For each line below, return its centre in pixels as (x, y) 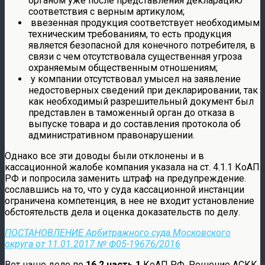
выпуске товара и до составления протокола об (135, 124)
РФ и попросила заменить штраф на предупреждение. (125, 178)
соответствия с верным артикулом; (106, 11)
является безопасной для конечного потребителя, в (142, 45)
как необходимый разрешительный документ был (141, 101)
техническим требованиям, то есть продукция (130, 34)
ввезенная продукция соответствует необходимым (144, 22)
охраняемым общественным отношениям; (123, 67)
